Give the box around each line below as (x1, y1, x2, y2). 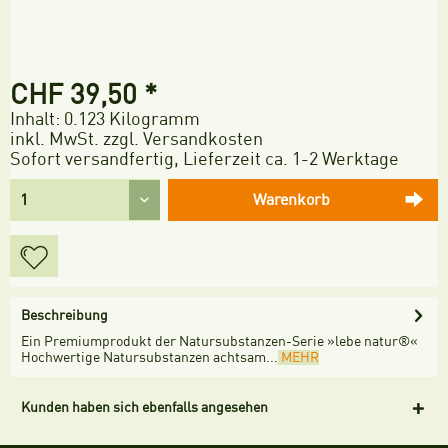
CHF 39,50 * (10, 79, 157, 110)
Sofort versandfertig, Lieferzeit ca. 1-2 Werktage (10, 149, 399, 169)
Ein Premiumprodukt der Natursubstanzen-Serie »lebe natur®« (21, 334, 418, 350)
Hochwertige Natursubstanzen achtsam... (21, 350, 278, 366)
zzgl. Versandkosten (103, 129, 263, 149)
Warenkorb (252, 191, 330, 209)
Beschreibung (21, 308, 108, 324)
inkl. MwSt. (10, 129, 103, 149)
